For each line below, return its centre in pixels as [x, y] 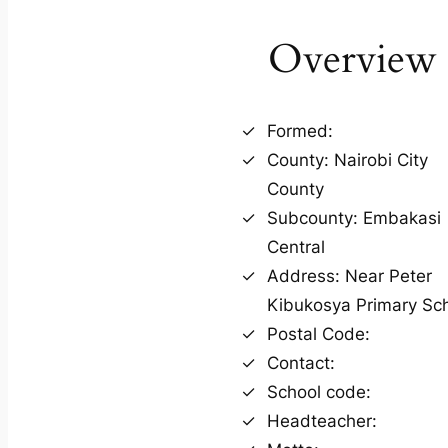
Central [296, 246]
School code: [319, 391]
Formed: [300, 130]
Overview [353, 59]
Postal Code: [318, 333]
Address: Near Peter [349, 275]
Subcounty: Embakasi [354, 217]
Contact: [301, 362]
